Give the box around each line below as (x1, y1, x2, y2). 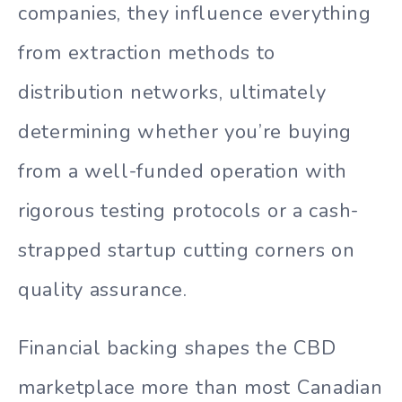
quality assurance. (18, 276, 188, 304)
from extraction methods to (18, 39, 276, 67)
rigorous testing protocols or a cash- (18, 197, 359, 225)
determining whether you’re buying (18, 118, 353, 146)
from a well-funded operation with (18, 158, 348, 186)
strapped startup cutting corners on (18, 237, 355, 265)
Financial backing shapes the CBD (18, 335, 336, 363)
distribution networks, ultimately (18, 79, 328, 107)
